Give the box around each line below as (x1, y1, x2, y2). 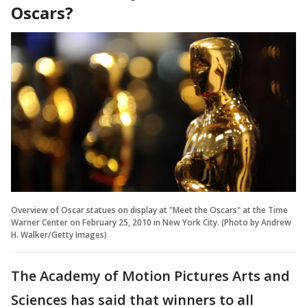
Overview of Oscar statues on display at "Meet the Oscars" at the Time (11, 204, 288, 217)
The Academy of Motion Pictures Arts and (11, 267, 290, 286)
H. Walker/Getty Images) (11, 229, 107, 241)
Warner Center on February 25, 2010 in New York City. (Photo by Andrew (11, 217, 291, 229)
